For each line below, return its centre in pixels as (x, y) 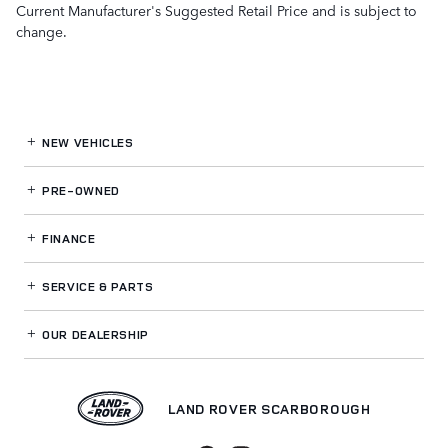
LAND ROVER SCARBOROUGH (269, 408)
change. (41, 30)
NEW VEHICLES (86, 142)
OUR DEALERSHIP (93, 334)
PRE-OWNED (79, 190)
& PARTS (126, 286)
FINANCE (67, 238)
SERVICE (69, 286)
